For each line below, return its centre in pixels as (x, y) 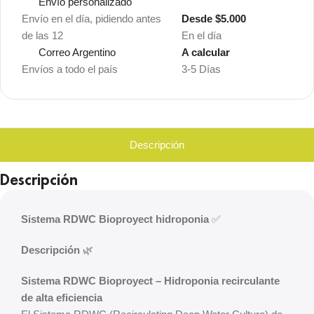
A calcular (205, 52)
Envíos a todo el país (70, 69)
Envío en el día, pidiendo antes (91, 19)
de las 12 (42, 35)
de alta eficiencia (62, 298)
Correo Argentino (77, 52)
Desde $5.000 (213, 19)
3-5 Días (201, 69)
